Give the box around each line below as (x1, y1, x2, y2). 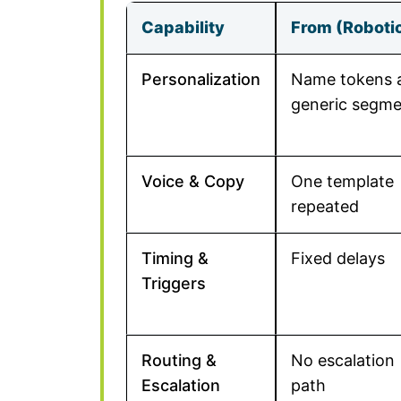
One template (291, 172, 394, 191)
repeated (291, 197, 359, 216)
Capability (141, 18, 225, 37)
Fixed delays (291, 249, 385, 268)
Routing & (141, 351, 217, 370)
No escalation (291, 351, 395, 370)
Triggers (141, 274, 206, 293)
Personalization (141, 70, 260, 89)
